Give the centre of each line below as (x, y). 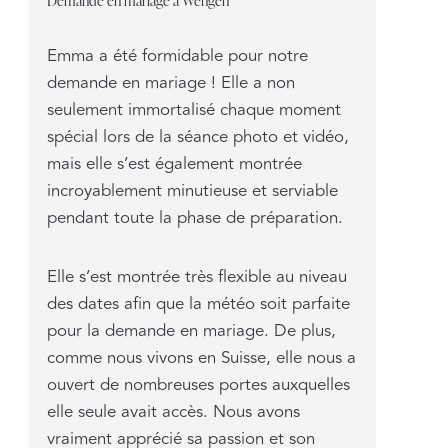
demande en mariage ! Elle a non (170, 82)
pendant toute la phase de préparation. (194, 217)
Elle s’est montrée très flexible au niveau (196, 276)
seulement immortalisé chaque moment (193, 109)
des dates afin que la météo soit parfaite (198, 303)
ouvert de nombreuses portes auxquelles (198, 384)
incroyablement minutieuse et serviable (192, 190)
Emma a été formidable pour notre (177, 55)
